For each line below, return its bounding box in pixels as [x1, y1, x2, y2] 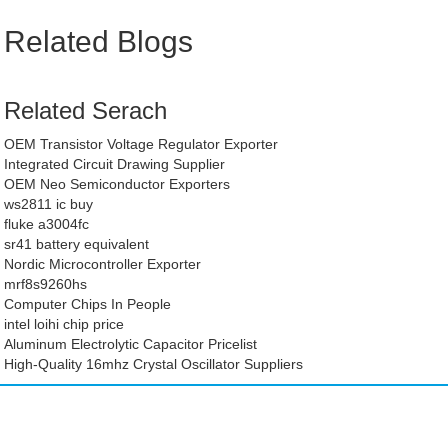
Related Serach [4, 96, 168, 124]
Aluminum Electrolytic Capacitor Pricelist [4, 335, 258, 352]
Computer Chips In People [4, 295, 172, 312]
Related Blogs [4, 24, 194, 58]
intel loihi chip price [4, 315, 125, 332]
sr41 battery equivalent [4, 235, 150, 252]
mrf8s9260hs [4, 275, 88, 292]
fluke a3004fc [4, 215, 90, 232]
